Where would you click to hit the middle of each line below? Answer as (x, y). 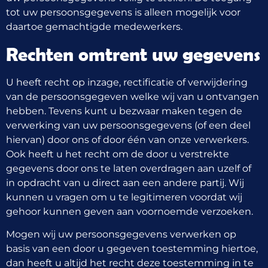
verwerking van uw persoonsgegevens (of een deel (128, 125)
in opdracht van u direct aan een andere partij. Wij (125, 182)
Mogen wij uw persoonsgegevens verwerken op (121, 234)
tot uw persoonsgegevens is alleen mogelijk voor (123, 13)
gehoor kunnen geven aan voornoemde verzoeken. (130, 211)
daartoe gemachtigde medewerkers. (94, 27)
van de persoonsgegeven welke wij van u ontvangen (133, 96)
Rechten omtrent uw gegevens (133, 54)
